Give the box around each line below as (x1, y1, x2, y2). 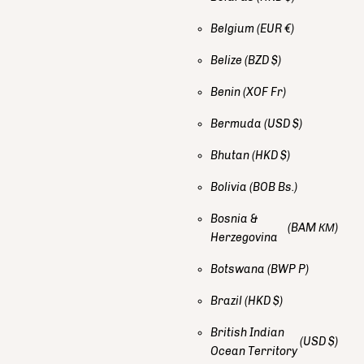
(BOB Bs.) (249, 180, 297, 194)
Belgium (210, 21, 257, 36)
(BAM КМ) (288, 221, 338, 236)
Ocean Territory (210, 344, 300, 358)
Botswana (210, 262, 267, 276)
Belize (210, 53, 245, 67)
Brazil (210, 293, 245, 308)
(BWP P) (267, 262, 309, 276)
